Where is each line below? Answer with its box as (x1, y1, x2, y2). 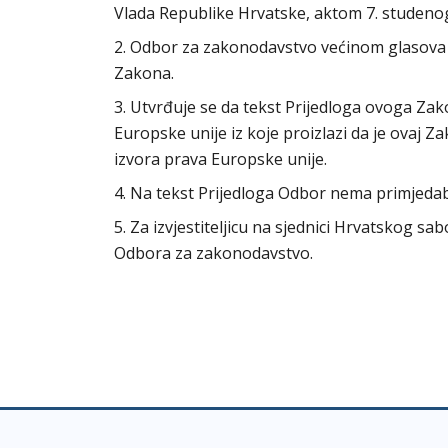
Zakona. (114, 62, 178, 84)
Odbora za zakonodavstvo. (114, 242, 313, 264)
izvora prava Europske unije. (114, 148, 327, 170)
